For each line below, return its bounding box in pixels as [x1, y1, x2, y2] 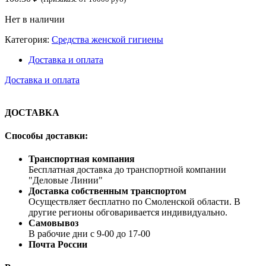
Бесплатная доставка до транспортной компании [28, 164, 226, 175]
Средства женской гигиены [52, 34, 163, 45]
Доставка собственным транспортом [28, 186, 186, 197]
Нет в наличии [5, 14, 65, 25]
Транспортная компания [28, 154, 135, 164]
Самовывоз [28, 218, 78, 229]
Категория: [5, 34, 52, 45]
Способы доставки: [5, 130, 88, 141]
